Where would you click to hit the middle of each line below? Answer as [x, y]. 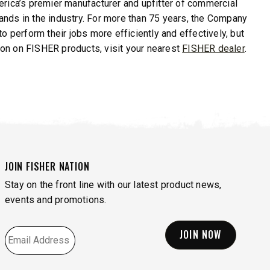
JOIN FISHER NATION [47, 166]
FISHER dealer [213, 49]
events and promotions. [56, 199]
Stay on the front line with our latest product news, [113, 184]
